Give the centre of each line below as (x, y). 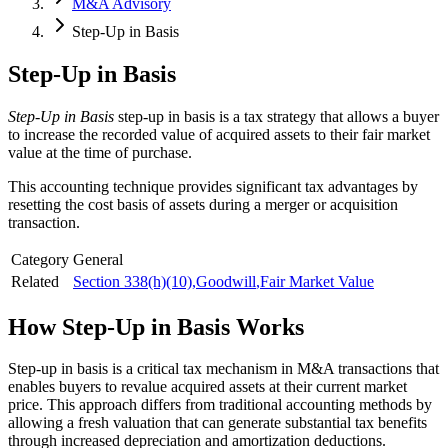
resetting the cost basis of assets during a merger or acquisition (203, 204)
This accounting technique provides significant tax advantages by (213, 186)
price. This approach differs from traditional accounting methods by (220, 405)
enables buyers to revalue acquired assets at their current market (207, 387)
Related (35, 281)
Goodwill (226, 281)
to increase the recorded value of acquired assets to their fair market (219, 134)
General (98, 259)
